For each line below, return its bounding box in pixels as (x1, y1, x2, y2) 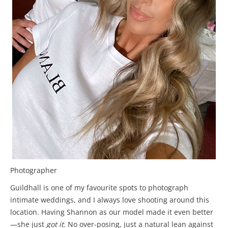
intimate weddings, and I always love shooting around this (10, 195, 209, 205)
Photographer (10, 165, 57, 175)
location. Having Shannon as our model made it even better (10, 207, 213, 217)
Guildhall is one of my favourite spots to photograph (10, 183, 188, 192)
